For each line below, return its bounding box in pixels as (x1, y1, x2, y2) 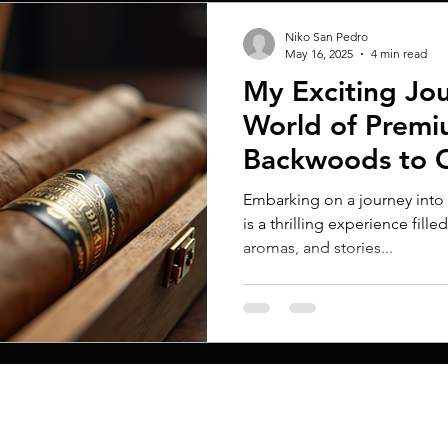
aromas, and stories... (243, 238, 393, 257)
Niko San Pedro (285, 29, 368, 44)
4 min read (371, 46, 427, 61)
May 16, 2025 (285, 46, 353, 61)
